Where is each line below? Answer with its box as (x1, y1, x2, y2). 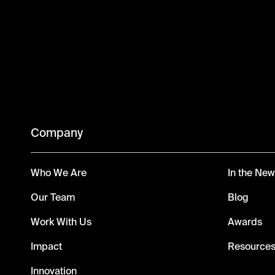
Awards (228, 216, 262, 227)
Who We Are (31, 167, 87, 178)
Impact (31, 241, 62, 252)
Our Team (31, 192, 75, 203)
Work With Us (31, 216, 91, 227)
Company (31, 126, 83, 139)
